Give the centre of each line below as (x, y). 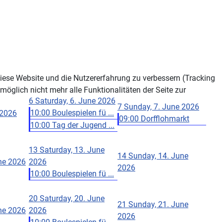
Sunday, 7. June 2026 (162, 107)
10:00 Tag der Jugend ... (72, 125)
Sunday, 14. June (158, 156)
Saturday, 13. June (72, 150)
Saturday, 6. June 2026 (75, 101)
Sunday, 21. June (158, 204)
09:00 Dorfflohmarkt (154, 118)
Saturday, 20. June (72, 198)
